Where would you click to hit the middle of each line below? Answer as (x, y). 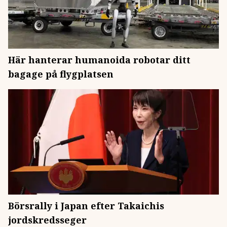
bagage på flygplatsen (61, 74)
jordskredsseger (47, 220)
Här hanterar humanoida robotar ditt (99, 60)
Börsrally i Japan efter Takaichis (86, 206)
